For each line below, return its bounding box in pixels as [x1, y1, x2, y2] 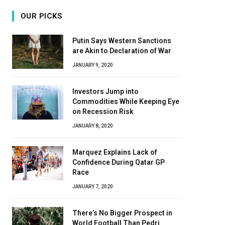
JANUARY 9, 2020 [72, 62, 113, 68]
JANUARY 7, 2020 [72, 183, 113, 189]
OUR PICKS [21, 11, 63, 21]
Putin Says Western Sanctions [72, 36, 171, 45]
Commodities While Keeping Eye [72, 97, 179, 105]
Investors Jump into [72, 87, 139, 95]
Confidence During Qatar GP [72, 158, 165, 166]
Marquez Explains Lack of [72, 148, 157, 156]
